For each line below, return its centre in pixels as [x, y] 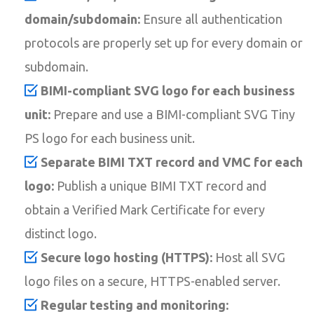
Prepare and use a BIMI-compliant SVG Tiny [173, 114]
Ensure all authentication [211, 19]
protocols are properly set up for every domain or [164, 42]
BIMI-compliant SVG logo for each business [168, 90]
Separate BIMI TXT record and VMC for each [172, 162]
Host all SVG [249, 257]
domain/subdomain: [82, 19]
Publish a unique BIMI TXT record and [160, 185]
